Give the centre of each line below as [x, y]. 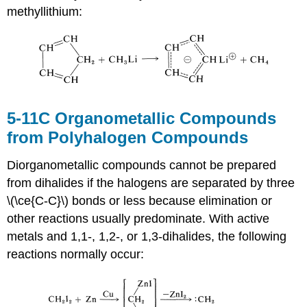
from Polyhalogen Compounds [128, 138]
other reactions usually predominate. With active [138, 218]
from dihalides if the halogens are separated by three [151, 183]
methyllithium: [45, 12]
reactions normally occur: [76, 254]
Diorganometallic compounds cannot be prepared [142, 165]
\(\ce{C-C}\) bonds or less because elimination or [140, 200]
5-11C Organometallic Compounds [142, 119]
